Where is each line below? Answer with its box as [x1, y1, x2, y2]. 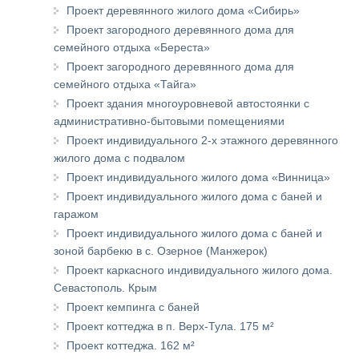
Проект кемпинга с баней [67, 300, 200, 313]
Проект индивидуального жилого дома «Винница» [67, 170, 330, 184]
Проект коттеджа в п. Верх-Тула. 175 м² [67, 319, 274, 333]
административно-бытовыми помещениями [54, 114, 284, 127]
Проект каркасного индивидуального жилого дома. [67, 263, 333, 276]
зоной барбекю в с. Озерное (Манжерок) [54, 244, 268, 257]
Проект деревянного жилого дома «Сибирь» [67, 3, 300, 17]
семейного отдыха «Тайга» [54, 77, 196, 91]
